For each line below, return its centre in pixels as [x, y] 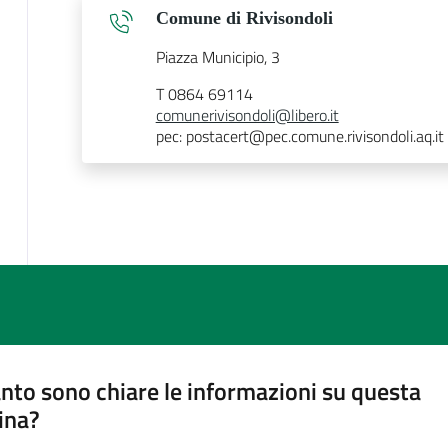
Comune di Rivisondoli [244, 17]
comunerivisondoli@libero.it [247, 114]
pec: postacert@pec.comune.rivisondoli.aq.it [299, 135]
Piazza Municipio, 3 [217, 56]
